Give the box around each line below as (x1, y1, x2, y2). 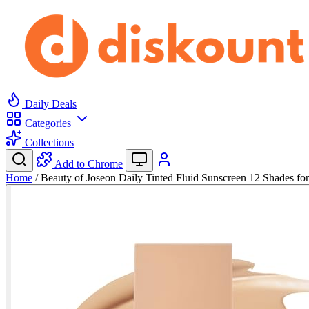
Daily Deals (22, 98, 77, 110)
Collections (22, 137, 74, 148)
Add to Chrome (54, 158, 123, 170)
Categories (22, 117, 74, 129)
